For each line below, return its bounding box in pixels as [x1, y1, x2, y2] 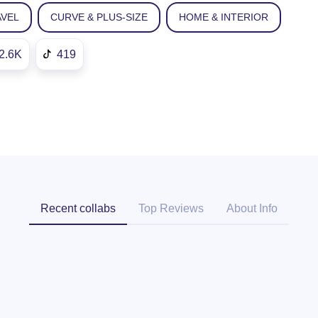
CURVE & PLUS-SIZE [50, 11, 148, 23]
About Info [226, 202, 278, 214]
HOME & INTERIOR [179, 11, 268, 23]
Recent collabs [40, 202, 116, 214]
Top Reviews [138, 202, 204, 214]
